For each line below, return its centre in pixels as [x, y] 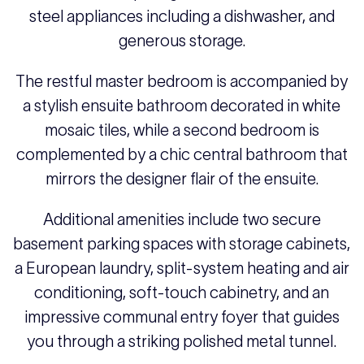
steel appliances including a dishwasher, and [182, 17]
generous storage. [182, 41]
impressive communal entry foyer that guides [182, 317]
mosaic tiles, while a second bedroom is [182, 130]
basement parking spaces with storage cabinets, [182, 244]
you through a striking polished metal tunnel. [182, 342]
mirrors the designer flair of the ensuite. [182, 179]
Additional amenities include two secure [182, 220]
